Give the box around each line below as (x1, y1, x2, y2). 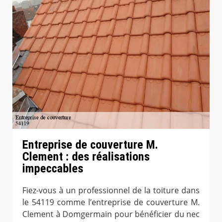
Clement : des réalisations (22, 149, 150, 164)
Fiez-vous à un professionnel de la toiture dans (22, 184, 200, 196)
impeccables (22, 161, 83, 175)
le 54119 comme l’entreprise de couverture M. (22, 196, 200, 208)
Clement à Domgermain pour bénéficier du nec (22, 208, 200, 220)
